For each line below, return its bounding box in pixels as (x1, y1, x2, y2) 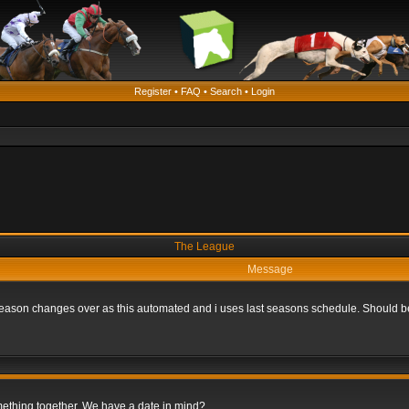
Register (134, 86, 172, 97)
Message (247, 263, 293, 276)
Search (210, 86, 242, 97)
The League (172, 240, 237, 253)
